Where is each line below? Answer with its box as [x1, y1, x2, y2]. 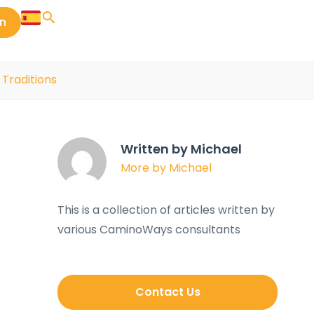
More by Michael [121, 160, 212, 176]
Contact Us [135, 284, 200, 300]
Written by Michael [121, 140, 242, 158]
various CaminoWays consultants [57, 221, 240, 238]
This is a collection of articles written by [57, 202, 275, 218]
